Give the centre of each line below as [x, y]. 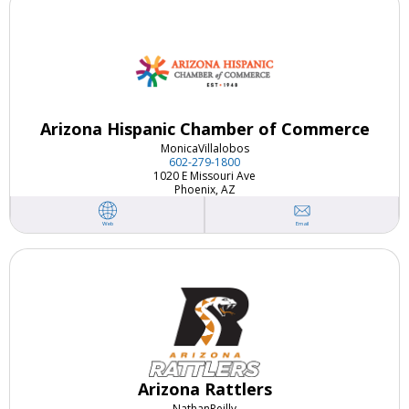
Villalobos [223, 149]
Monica [179, 149]
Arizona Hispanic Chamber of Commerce [204, 129]
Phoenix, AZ [204, 190]
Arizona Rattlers [204, 389]
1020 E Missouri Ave [204, 176]
